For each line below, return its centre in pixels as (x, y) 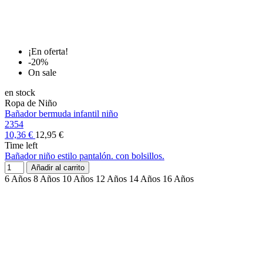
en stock (20, 93)
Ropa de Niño (31, 103)
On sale (42, 73)
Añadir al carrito (58, 168)
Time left (21, 146)
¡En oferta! (48, 52)
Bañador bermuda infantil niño (61, 114)
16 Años (178, 179)
